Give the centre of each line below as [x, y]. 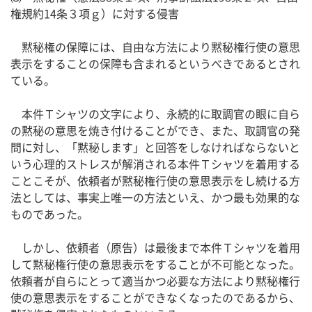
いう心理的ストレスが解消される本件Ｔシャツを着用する [155, 164]
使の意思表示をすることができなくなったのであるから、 [155, 298]
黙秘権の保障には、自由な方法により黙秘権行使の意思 [155, 47]
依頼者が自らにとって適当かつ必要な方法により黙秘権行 [155, 281]
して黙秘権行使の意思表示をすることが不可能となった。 [155, 264]
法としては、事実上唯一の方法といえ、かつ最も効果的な [155, 197]
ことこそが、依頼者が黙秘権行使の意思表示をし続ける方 [155, 181]
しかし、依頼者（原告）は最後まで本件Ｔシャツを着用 [155, 248]
